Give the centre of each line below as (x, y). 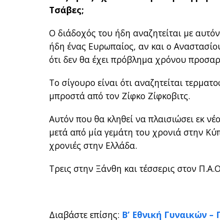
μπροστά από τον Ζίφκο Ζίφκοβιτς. (120, 96)
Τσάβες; (67, 10)
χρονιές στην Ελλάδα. (93, 146)
